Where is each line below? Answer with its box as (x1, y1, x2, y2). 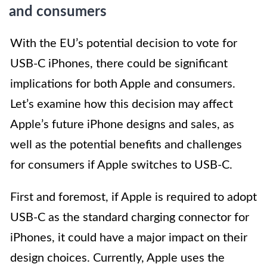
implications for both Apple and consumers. (10, 78, 235, 91)
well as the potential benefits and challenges (10, 139, 242, 151)
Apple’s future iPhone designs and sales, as (10, 119, 234, 131)
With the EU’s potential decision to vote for (10, 38, 237, 50)
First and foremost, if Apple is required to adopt (10, 191, 257, 204)
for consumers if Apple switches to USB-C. (10, 159, 232, 172)
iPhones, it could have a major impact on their (10, 232, 247, 244)
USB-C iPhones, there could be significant (10, 58, 228, 70)
